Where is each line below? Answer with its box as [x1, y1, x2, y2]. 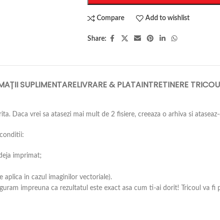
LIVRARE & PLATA [77, 79, 141, 90]
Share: [87, 35, 107, 42]
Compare [97, 15, 125, 22]
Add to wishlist [145, 15, 190, 22]
